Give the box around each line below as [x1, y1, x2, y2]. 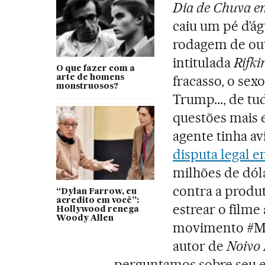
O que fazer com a [56, 64, 135, 73]
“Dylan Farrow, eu [56, 188, 137, 196]
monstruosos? [56, 82, 118, 91]
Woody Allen [56, 214, 114, 223]
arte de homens [56, 73, 124, 82]
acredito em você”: [56, 196, 139, 205]
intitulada [173, 54, 234, 72]
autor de [173, 238, 227, 255]
